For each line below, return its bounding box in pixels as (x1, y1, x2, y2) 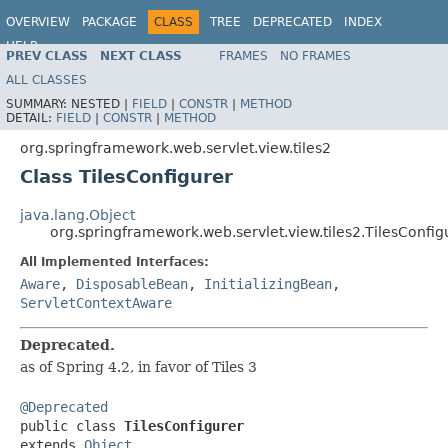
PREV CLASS (6, 48, 88, 63)
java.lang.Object (20, 206, 135, 223)
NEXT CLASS (100, 48, 182, 63)
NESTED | (71, 96, 132, 111)
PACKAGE (82, 15, 137, 29)
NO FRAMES (280, 48, 351, 63)
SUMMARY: (6, 96, 71, 111)
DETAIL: (6, 110, 56, 125)
